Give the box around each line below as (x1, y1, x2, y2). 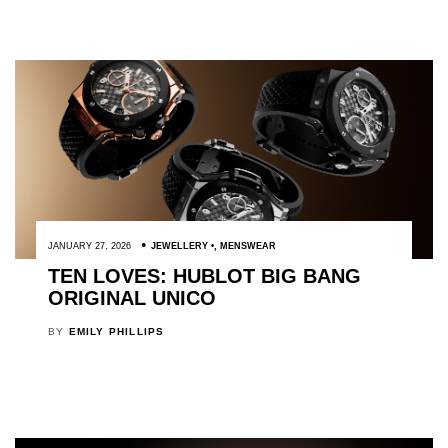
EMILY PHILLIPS (68, 326, 165, 338)
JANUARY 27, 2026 (47, 241, 131, 252)
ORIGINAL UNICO (47, 287, 216, 310)
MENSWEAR (219, 241, 276, 252)
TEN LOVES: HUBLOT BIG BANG (47, 265, 361, 288)
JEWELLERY (150, 241, 208, 252)
